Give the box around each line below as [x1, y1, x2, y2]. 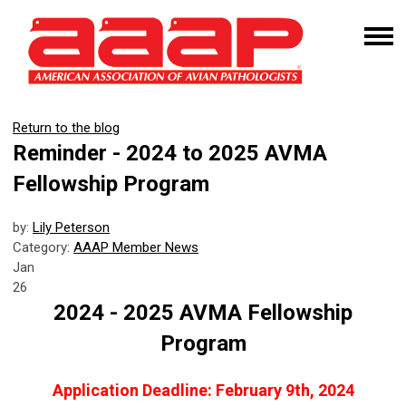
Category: [13, 238, 73, 256]
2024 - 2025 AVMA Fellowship [53, 299, 353, 325]
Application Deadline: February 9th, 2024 [52, 380, 354, 400]
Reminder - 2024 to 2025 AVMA [13, 140, 327, 166]
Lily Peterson [33, 218, 110, 236]
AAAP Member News [73, 238, 198, 256]
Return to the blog [13, 119, 120, 136]
